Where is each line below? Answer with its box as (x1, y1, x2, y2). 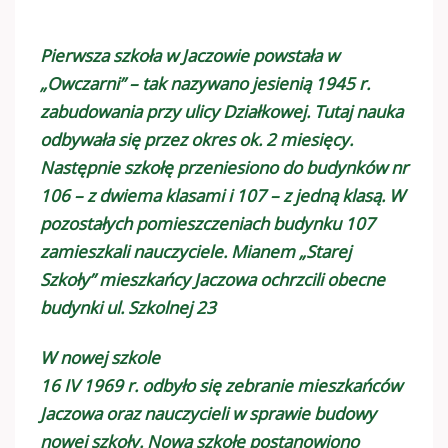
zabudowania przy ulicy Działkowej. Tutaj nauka (40, 99, 403, 123)
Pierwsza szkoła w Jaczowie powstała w (40, 43, 339, 67)
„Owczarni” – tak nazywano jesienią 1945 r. (40, 71, 370, 95)
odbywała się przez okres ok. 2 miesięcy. (40, 127, 353, 151)
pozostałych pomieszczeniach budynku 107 (40, 211, 375, 235)
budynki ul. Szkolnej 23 (40, 295, 216, 319)
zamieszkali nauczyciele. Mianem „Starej (40, 239, 351, 263)
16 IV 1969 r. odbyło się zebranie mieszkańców (40, 373, 402, 397)
